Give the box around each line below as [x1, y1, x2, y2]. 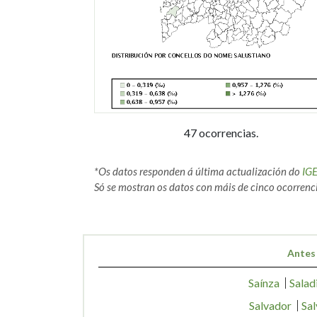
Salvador [249, 298, 292, 312]
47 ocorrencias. [184, 125, 259, 139]
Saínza [248, 275, 279, 289]
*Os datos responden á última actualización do [94, 164, 302, 178]
